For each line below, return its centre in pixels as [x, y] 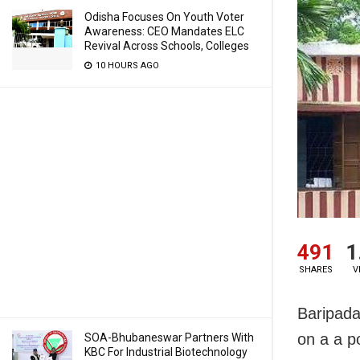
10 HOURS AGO [126, 65]
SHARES [315, 270]
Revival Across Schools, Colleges [167, 46]
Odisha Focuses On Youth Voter [164, 17]
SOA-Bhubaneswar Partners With [169, 337]
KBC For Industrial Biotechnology [166, 352]
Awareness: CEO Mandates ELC [164, 31]
